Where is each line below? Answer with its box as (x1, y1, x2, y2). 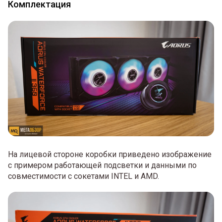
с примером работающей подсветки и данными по (8, 161, 197, 170)
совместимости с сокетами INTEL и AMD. (8, 171, 159, 181)
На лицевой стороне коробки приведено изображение (8, 150, 212, 160)
